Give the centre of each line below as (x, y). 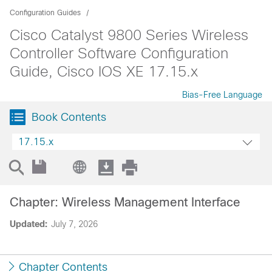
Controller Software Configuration (119, 53)
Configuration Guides (45, 13)
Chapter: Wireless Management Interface (125, 202)
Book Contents (69, 117)
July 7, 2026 (74, 224)
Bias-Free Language (222, 95)
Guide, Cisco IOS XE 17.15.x (104, 71)
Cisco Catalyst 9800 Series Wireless (129, 35)
